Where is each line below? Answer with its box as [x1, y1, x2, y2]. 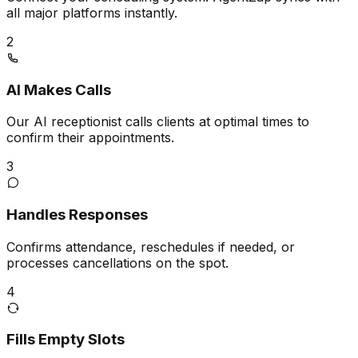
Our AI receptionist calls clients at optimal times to [6, 113, 309, 130]
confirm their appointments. [6, 129, 174, 146]
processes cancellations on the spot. [6, 254, 229, 271]
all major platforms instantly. [6, 4, 177, 21]
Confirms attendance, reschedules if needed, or [6, 238, 295, 255]
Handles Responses [6, 205, 148, 225]
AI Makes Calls [6, 80, 111, 99]
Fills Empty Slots [6, 330, 125, 349]
